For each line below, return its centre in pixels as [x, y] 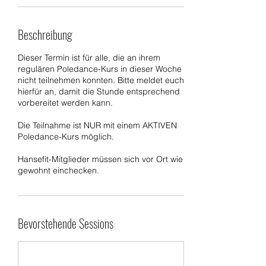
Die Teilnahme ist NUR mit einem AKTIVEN [97, 125]
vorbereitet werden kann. [65, 102]
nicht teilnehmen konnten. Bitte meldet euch [101, 80]
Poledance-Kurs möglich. [66, 136]
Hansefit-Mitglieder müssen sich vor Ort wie [100, 159]
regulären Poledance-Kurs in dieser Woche [100, 69]
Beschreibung [45, 34]
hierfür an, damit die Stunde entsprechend [99, 91]
